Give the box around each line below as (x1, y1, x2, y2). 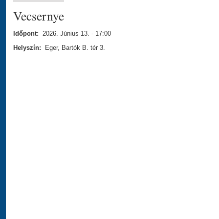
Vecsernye (13, 7, 64, 24)
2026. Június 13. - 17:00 (43, 30, 111, 38)
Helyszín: (13, 44, 43, 52)
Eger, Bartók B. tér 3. (43, 44, 105, 52)
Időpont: (13, 30, 41, 38)
